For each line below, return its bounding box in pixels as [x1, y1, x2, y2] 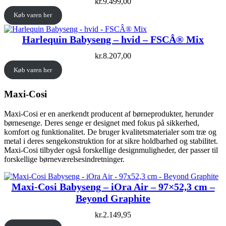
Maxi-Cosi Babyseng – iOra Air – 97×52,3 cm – [11, 181, 215, 192]
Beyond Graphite [76, 192, 150, 204]
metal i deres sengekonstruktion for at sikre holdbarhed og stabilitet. [4, 136, 218, 145]
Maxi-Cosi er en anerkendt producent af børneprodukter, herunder [4, 109, 213, 118]
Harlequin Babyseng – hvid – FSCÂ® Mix [22, 33, 204, 45]
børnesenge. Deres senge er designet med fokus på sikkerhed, [4, 118, 199, 127]
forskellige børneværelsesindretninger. [4, 154, 125, 163]
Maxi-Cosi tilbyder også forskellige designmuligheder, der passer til [4, 145, 218, 154]
